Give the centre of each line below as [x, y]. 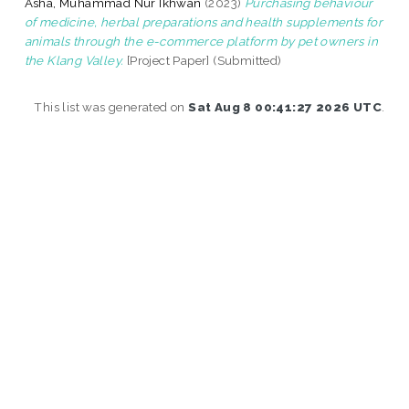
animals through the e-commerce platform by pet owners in [201, 41]
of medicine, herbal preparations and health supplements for [204, 21]
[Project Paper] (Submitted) [203, 60]
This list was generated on [111, 106]
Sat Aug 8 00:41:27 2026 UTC [285, 106]
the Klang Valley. [74, 60]
